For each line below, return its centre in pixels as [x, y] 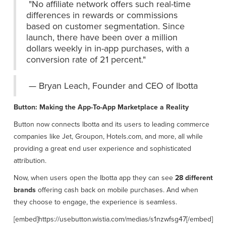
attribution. [30, 161]
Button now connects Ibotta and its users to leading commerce [111, 125]
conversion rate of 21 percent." [86, 60]
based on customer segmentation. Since [105, 26]
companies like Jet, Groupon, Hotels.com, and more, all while [108, 137]
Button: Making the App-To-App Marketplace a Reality [101, 107]
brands [24, 190]
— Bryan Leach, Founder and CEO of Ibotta [112, 86]
